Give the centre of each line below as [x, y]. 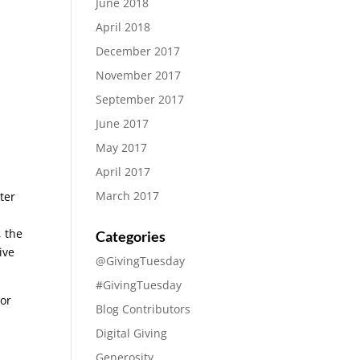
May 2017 [122, 147]
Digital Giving [132, 333]
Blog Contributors [143, 309]
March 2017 [128, 196]
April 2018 [123, 27]
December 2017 [138, 51]
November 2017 [139, 75]
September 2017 [140, 99]
